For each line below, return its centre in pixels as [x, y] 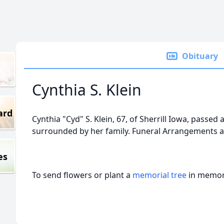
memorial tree [159, 175]
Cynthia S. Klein [87, 90]
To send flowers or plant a [82, 175]
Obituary [200, 56]
